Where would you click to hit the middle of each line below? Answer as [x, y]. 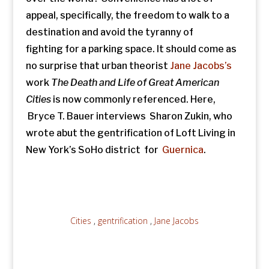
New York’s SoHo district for [94, 150]
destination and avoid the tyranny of [109, 32]
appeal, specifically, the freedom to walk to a [127, 15]
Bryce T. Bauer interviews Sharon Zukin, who [129, 116]
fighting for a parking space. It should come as [131, 49]
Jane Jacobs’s [201, 66]
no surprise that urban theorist [98, 66]
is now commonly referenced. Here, [133, 99]
